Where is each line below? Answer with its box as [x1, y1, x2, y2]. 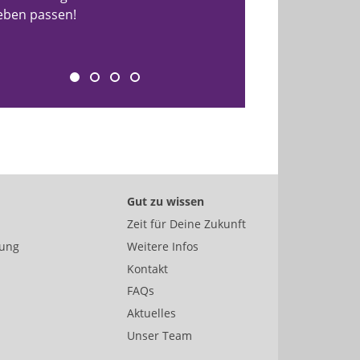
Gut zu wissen [126, 194, 204, 209]
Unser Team [126, 327, 192, 343]
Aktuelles [126, 305, 176, 321]
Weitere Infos [126, 238, 198, 254]
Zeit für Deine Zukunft [126, 216, 246, 231]
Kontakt [126, 260, 168, 276]
